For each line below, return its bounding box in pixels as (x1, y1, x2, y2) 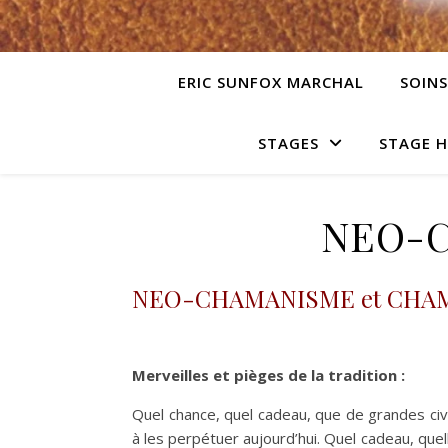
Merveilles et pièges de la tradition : (132, 365, 405, 385)
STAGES (257, 133, 319, 153)
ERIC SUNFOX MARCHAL (178, 72, 364, 92)
